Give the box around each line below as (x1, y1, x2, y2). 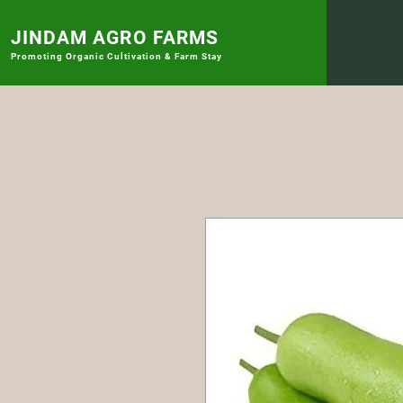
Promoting (11, 51, 66, 61)
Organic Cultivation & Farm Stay (66, 51, 222, 61)
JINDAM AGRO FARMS (11, 27, 219, 49)
